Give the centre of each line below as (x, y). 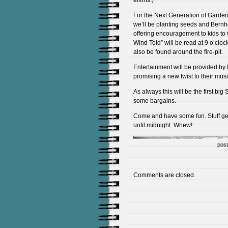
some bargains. (155, 101)
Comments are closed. (164, 175)
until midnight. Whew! (163, 125)
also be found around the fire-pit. (178, 52)
